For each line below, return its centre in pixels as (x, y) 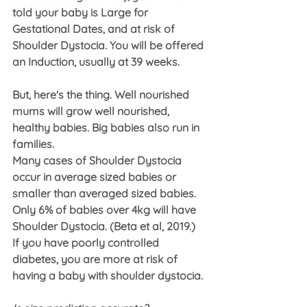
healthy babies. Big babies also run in (107, 128)
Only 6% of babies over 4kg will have (106, 210)
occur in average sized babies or (96, 177)
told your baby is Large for (82, 13)
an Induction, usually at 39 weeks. (96, 62)
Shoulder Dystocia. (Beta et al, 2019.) (104, 226)
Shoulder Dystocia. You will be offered (109, 46)
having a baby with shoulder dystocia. (108, 276)
